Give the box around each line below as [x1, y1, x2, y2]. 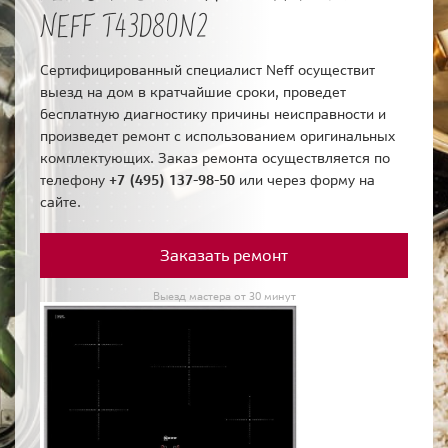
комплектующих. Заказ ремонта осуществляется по [40, 149, 390, 168]
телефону [40, 171, 109, 190]
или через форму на [235, 171, 375, 190]
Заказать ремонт [160, 245, 288, 266]
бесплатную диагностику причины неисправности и [40, 105, 386, 124]
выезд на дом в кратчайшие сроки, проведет [40, 83, 346, 102]
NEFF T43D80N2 [40, 5, 210, 47]
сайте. [40, 193, 81, 212]
